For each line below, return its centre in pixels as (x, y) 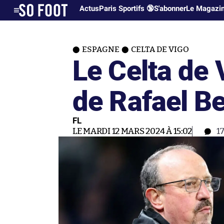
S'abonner (170, 8)
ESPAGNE (101, 49)
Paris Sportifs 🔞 (127, 8)
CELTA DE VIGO (160, 49)
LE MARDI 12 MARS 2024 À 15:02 (132, 131)
